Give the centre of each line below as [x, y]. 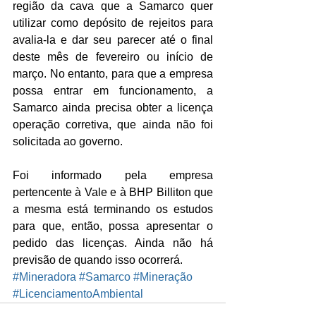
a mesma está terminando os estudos [113, 209]
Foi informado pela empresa [113, 176]
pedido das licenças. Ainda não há [113, 243]
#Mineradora [44, 277]
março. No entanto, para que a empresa [113, 74]
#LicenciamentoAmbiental [78, 294]
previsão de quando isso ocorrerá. [98, 260]
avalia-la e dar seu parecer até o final [113, 40]
